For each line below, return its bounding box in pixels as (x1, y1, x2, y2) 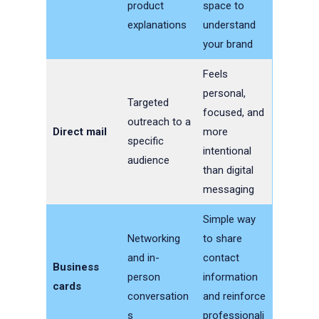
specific (127, 135, 164, 148)
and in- (127, 251, 159, 265)
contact (202, 251, 239, 265)
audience (127, 154, 169, 167)
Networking (127, 232, 180, 246)
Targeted (127, 96, 169, 110)
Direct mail (52, 125, 107, 139)
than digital (202, 164, 253, 177)
